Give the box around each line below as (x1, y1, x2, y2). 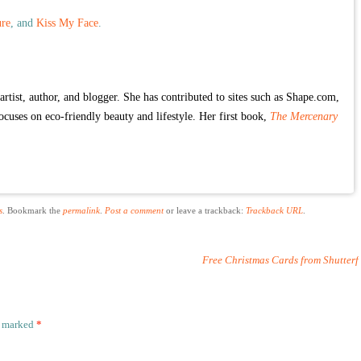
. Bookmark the (2, 205, 63, 215)
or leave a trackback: (164, 205, 246, 215)
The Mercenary (270, 110, 338, 122)
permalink (63, 205, 100, 215)
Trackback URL (246, 205, 303, 215)
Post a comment (105, 205, 164, 215)
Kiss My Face (36, 17, 98, 29)
